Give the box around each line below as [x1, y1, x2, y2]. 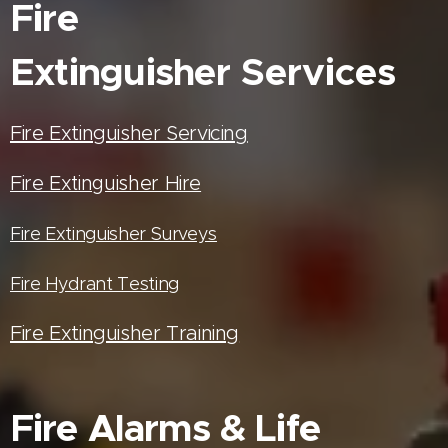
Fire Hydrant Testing [10, 272, 179, 295]
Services [240, 47, 396, 96]
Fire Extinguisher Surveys [10, 222, 217, 245]
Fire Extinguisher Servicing [10, 120, 248, 145]
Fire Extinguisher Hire [10, 170, 202, 195]
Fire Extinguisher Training [10, 320, 240, 345]
